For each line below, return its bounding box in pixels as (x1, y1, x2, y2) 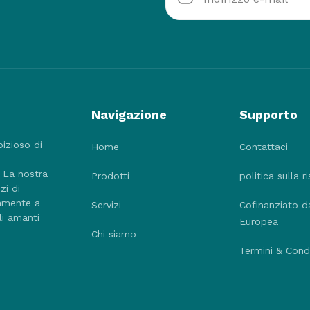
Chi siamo (91, 228, 137, 239)
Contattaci (239, 140, 288, 152)
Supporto (239, 107, 298, 122)
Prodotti (91, 170, 130, 181)
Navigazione (91, 107, 167, 122)
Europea (239, 215, 278, 227)
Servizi (91, 199, 122, 210)
